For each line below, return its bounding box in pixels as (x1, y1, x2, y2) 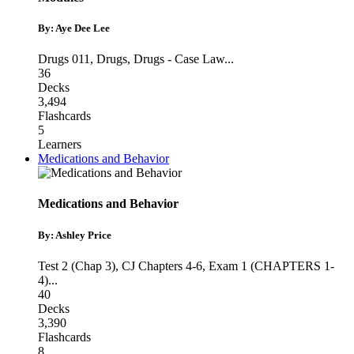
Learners (38, 137, 81, 152)
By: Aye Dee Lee (38, 21, 110, 34)
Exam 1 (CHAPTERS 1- (209, 258, 334, 273)
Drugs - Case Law (134, 52, 224, 66)
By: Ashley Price (38, 228, 111, 241)
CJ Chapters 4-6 (122, 258, 202, 273)
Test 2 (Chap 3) (38, 258, 115, 273)
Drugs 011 (38, 52, 90, 66)
